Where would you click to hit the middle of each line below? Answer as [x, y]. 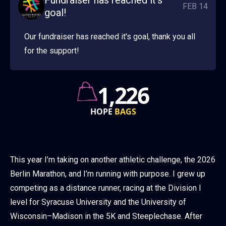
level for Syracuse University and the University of [98, 202]
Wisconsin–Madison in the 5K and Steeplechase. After [106, 216]
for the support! [52, 51]
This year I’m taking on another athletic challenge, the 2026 [113, 160]
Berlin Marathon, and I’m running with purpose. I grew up [108, 174]
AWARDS [127, 112]
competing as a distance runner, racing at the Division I [106, 188]
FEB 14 [195, 7]
